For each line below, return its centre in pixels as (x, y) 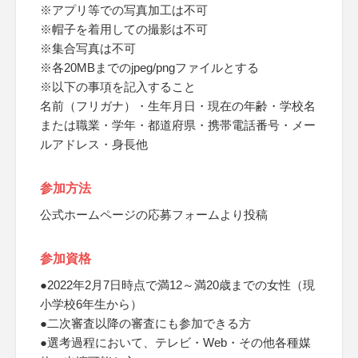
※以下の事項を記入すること (118, 87)
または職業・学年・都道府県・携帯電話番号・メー (178, 125)
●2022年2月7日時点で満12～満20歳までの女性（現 (177, 285)
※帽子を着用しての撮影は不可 (124, 29)
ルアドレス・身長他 (94, 144)
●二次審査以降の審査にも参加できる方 (145, 323)
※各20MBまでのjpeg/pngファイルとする (149, 68)
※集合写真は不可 (88, 48)
